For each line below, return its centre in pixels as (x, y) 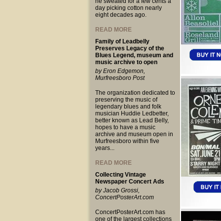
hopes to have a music (125, 127)
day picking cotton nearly (128, 8)
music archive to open (126, 62)
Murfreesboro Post (120, 78)
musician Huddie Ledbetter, (132, 113)
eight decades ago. (121, 15)
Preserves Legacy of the (129, 48)
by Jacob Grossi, (117, 190)
